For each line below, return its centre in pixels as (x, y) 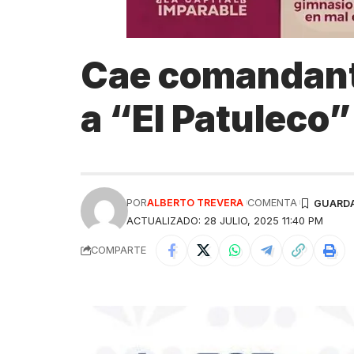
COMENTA (272, 202)
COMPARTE (119, 250)
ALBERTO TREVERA (196, 202)
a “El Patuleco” (216, 118)
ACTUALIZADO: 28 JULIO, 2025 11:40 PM (225, 220)
